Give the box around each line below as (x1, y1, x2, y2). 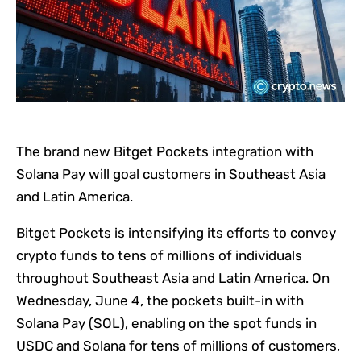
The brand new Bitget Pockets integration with (16, 143, 313, 160)
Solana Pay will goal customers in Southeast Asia (16, 165, 326, 182)
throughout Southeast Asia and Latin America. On (16, 269, 330, 286)
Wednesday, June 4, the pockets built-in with (16, 292, 304, 309)
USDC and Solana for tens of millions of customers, (16, 337, 340, 354)
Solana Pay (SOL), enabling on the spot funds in (16, 314, 317, 331)
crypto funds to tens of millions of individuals (16, 247, 302, 263)
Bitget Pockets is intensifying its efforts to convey (16, 224, 336, 241)
